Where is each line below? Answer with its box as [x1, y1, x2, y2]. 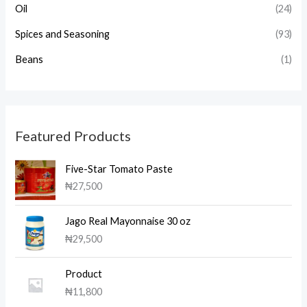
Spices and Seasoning [15, 27, 110, 40]
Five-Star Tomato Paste [65, 162, 173, 175]
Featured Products [15, 127, 132, 144]
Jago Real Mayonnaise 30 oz [65, 215, 191, 228]
